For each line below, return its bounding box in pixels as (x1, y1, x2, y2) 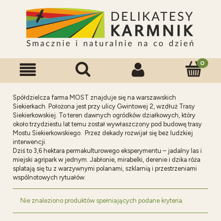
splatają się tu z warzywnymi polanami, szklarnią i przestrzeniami (13, 165, 197, 172)
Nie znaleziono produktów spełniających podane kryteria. (20, 197, 184, 204)
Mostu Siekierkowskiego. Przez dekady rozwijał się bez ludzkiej (13, 129, 193, 137)
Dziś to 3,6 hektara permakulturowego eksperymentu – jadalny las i (13, 147, 202, 154)
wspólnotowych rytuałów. (13, 174, 86, 181)
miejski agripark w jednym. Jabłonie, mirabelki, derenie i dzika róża (13, 156, 200, 163)
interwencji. (13, 138, 48, 146)
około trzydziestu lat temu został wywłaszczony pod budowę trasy (13, 120, 202, 128)
